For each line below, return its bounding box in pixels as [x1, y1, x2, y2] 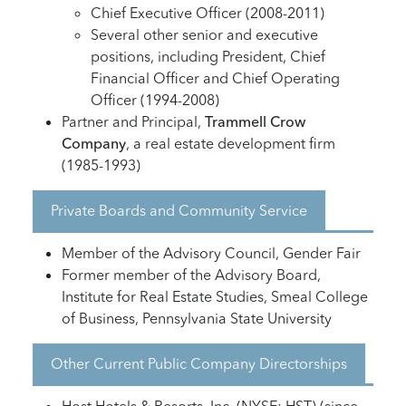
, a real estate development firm [126, 134, 335, 152]
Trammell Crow [205, 112, 305, 130]
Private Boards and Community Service [51, 201, 307, 219]
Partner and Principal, [62, 112, 205, 130]
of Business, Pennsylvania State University [62, 309, 332, 327]
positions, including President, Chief [91, 47, 325, 65]
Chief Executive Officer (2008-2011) [91, 4, 324, 22]
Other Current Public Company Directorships [51, 354, 347, 372]
